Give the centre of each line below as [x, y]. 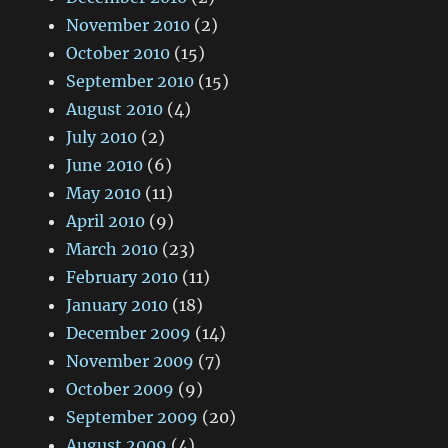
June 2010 [105, 165]
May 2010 [104, 193]
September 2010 [130, 81]
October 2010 [118, 53]
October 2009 [120, 389]
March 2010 [112, 249]
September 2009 [132, 417]
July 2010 [102, 137]
